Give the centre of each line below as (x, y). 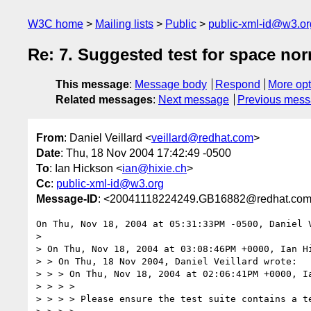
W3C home (56, 24)
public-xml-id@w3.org (110, 183)
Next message (194, 100)
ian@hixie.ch (154, 168)
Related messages (104, 100)
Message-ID (67, 199)
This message (92, 85)
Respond (237, 85)
